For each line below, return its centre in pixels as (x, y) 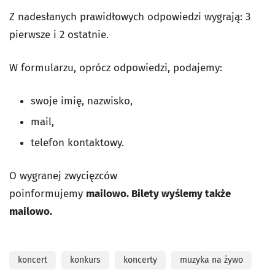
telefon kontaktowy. (77, 143)
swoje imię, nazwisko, (82, 101)
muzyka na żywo (211, 260)
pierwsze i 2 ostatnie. (60, 35)
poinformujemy (46, 194)
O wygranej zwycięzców (63, 176)
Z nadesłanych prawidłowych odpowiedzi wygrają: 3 (130, 17)
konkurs (85, 260)
